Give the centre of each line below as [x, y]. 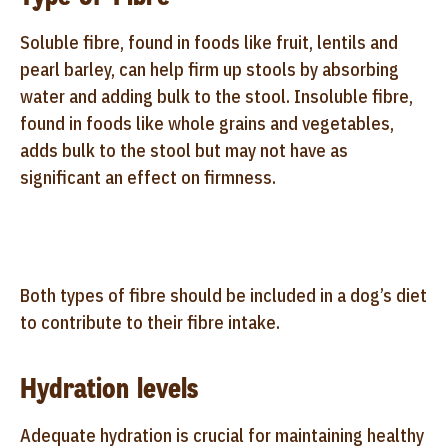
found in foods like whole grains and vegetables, [207, 123]
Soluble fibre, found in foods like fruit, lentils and [209, 42]
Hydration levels [109, 388]
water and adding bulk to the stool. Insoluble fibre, [216, 96]
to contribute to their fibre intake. [150, 322]
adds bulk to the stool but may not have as [184, 150]
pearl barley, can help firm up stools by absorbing [209, 69]
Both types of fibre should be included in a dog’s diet [223, 295]
